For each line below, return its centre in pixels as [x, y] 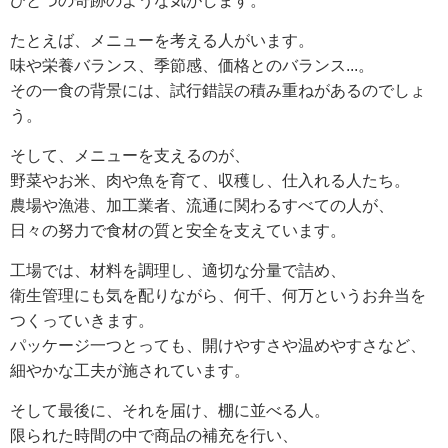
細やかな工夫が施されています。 [130, 371]
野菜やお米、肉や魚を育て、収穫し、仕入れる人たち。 [210, 181]
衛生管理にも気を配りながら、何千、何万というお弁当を [218, 296]
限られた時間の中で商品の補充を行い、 [154, 436]
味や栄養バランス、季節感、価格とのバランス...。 [192, 66]
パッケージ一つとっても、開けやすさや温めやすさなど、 [218, 346]
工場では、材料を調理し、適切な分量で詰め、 [178, 271]
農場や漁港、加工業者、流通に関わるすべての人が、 [202, 206]
